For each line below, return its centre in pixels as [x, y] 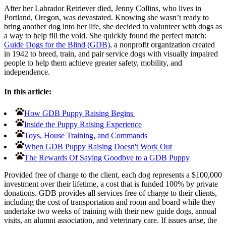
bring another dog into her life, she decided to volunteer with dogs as [113, 26]
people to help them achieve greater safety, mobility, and [93, 63]
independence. [27, 72]
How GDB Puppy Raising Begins [80, 114]
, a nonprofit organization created [162, 44]
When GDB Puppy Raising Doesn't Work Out [98, 147]
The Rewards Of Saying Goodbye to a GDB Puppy [107, 158]
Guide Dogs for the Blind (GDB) [57, 44]
